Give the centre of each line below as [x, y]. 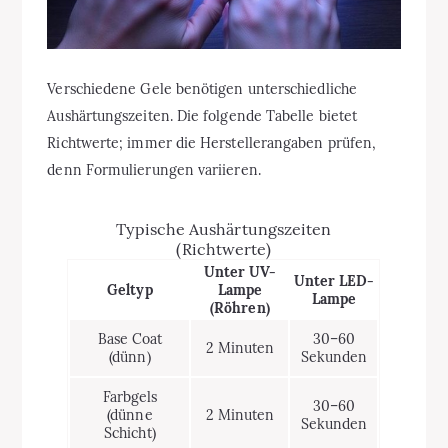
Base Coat [130, 338]
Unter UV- [240, 271]
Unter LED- [334, 280]
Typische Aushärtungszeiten [224, 228]
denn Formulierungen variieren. [154, 169]
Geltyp [130, 289]
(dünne [130, 414]
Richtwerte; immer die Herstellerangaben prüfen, [212, 142]
